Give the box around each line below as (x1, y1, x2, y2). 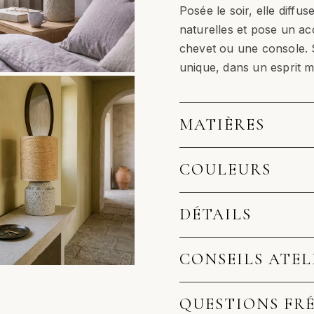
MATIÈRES (179, 114, 265, 135)
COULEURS (179, 159, 271, 179)
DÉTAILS (179, 204, 252, 224)
